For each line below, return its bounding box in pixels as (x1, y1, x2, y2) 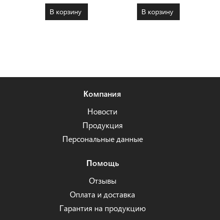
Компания (83, 88, 122, 99)
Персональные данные (62, 133, 143, 144)
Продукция (82, 119, 123, 130)
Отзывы (88, 175, 116, 186)
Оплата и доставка (70, 189, 136, 199)
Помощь (86, 157, 119, 168)
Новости (87, 106, 118, 116)
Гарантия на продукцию (59, 202, 146, 213)
